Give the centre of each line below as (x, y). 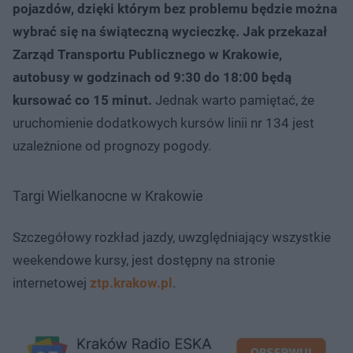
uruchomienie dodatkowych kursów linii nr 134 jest (163, 123)
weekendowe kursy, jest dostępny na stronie (144, 260)
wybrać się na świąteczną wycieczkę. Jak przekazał (170, 31)
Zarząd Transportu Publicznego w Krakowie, (147, 54)
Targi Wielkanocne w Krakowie (108, 195)
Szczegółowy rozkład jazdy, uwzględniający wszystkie (172, 237)
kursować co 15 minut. (82, 100)
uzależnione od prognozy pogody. (112, 145)
